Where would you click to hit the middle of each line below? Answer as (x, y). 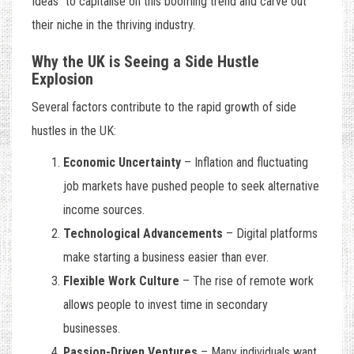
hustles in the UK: (74, 131)
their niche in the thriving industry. (113, 25)
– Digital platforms (270, 234)
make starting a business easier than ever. (166, 258)
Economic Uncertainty (122, 163)
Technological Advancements (143, 234)
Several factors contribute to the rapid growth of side (164, 107)
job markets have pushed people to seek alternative (191, 186)
